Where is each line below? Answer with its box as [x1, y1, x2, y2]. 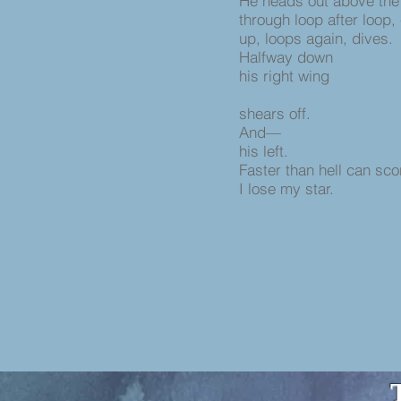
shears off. [239, 104, 315, 123]
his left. [239, 141, 288, 160]
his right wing [239, 66, 334, 85]
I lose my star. [239, 179, 334, 198]
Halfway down [239, 47, 337, 66]
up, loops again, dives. [239, 29, 393, 47]
